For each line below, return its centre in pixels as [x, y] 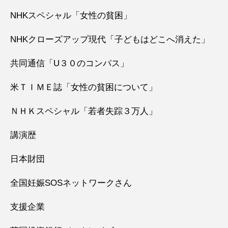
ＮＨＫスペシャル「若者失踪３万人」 [84, 111]
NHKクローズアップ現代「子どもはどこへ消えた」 [110, 39]
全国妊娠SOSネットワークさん [71, 183]
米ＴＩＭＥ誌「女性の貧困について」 [84, 87]
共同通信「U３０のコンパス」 [69, 63]
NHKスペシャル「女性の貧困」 [71, 16]
